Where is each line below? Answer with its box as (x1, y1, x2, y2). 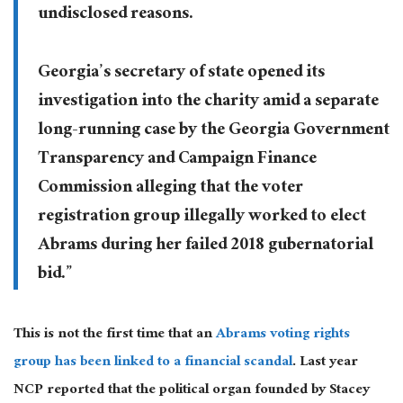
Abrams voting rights (216, 320, 350, 349)
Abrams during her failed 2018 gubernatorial (37, 228, 373, 264)
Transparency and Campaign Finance (37, 142, 317, 177)
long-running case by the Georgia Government (37, 113, 390, 148)
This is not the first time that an (13, 320, 216, 349)
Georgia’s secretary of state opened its (37, 56, 325, 91)
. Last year (292, 348, 358, 377)
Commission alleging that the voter (37, 171, 303, 206)
